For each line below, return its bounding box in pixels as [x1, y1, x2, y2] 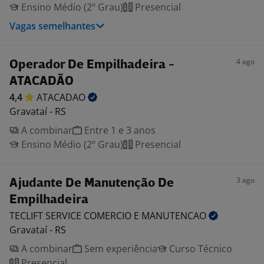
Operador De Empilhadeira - [9, 59, 174, 71]
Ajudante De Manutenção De [9, 177, 174, 190]
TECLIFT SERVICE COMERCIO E [9, 209, 141, 222]
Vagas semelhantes [9, 19, 95, 32]
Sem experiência [82, 242, 157, 255]
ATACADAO [37, 91, 88, 104]
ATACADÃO [9, 75, 74, 88]
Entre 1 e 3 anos [82, 124, 156, 137]
